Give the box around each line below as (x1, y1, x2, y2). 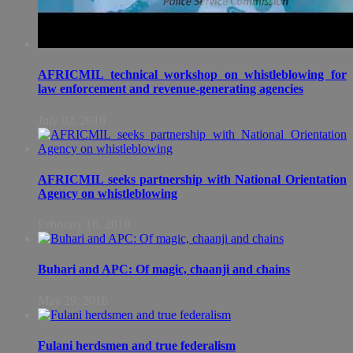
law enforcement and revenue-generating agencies (38, 82, 303, 96)
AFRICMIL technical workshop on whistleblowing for (38, 68, 347, 82)
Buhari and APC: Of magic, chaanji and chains (38, 262, 290, 277)
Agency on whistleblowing (38, 186, 177, 200)
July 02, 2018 (38, 113, 106, 127)
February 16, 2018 (38, 217, 130, 232)
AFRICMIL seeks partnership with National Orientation (38, 172, 347, 186)
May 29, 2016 (38, 293, 108, 307)
